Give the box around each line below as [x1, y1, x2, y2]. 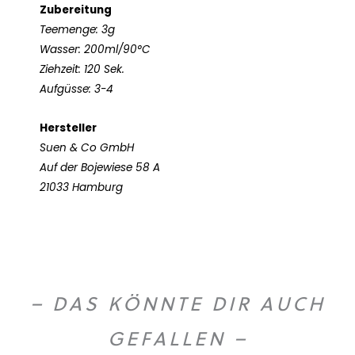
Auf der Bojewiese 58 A [40, 159, 160, 175]
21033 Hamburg [40, 179, 123, 195]
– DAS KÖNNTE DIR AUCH [29, 289, 326, 317]
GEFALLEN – [107, 324, 248, 352]
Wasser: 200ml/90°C [40, 42, 151, 58]
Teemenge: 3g [40, 22, 115, 38]
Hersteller [40, 120, 97, 136]
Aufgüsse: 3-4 [40, 82, 113, 97]
